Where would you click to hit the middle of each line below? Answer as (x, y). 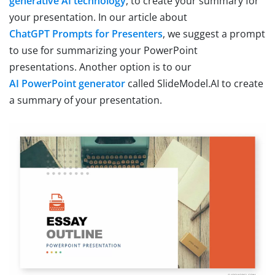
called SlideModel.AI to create (194, 83)
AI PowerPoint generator (67, 83)
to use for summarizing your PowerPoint (103, 50)
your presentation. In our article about (98, 17)
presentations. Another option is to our (100, 67)
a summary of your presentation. (86, 100)
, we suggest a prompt (214, 33)
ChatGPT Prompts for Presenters (86, 33)
